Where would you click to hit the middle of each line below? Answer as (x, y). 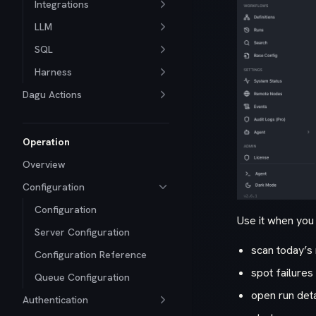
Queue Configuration (82, 277)
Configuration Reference (91, 255)
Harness (53, 72)
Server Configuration (82, 232)
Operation (46, 142)
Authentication (55, 300)
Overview (44, 164)
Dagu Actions (52, 95)
